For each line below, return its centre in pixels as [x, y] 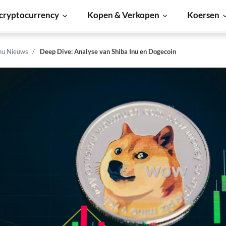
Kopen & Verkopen [123, 15]
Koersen [204, 15]
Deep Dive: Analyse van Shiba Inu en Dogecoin [108, 51]
